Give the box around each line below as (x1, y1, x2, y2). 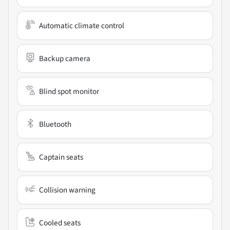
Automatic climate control (39, 20, 124, 32)
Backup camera (39, 53, 90, 65)
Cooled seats (39, 217, 81, 229)
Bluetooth (39, 119, 71, 130)
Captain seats (39, 151, 83, 163)
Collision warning (39, 184, 95, 196)
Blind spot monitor (39, 86, 99, 98)
